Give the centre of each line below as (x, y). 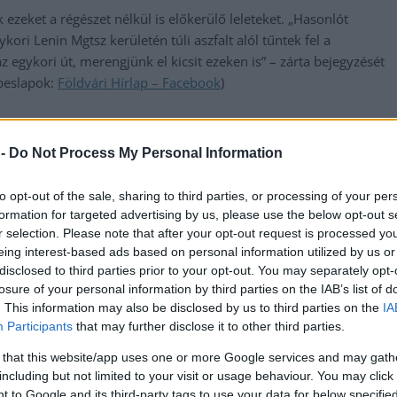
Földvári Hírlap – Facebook (139, 83)
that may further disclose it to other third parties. (209, 326)
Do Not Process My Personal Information (146, 152)
